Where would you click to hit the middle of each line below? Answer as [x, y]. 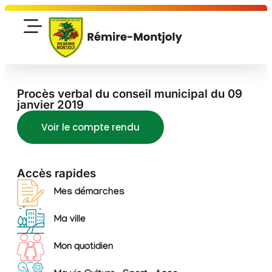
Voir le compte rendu [90, 127]
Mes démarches [90, 192]
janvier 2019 [50, 105]
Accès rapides [56, 174]
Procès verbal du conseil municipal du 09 [130, 94]
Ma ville [70, 220]
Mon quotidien [84, 247]
